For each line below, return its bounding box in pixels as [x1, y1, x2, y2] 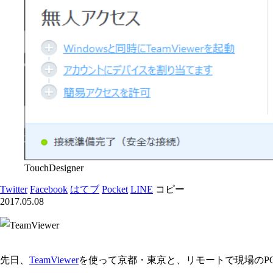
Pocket [102, 183, 128, 194]
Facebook [30, 183, 68, 194]
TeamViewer [29, 254, 79, 265]
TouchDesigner [24, 162, 83, 173]
